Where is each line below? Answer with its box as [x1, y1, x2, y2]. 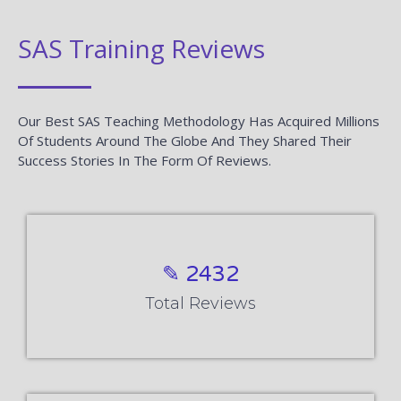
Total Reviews [145, 293, 256, 313]
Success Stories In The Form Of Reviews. [18, 150, 271, 169]
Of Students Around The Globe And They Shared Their [18, 131, 352, 149]
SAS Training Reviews [18, 30, 265, 65]
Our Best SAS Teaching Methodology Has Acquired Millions [18, 111, 380, 130]
